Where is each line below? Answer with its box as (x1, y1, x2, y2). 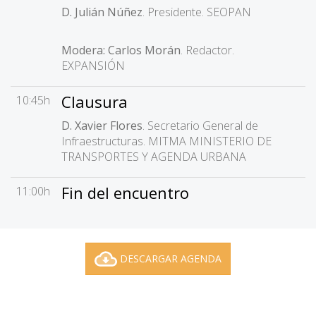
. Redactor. (181, 42, 234, 58)
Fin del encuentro (61, 182, 189, 203)
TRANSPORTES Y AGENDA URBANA (61, 149, 246, 164)
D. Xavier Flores (61, 118, 142, 133)
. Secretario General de (142, 118, 258, 133)
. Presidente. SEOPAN (142, 4, 251, 20)
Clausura (61, 91, 128, 112)
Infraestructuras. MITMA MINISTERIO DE (61, 133, 272, 149)
